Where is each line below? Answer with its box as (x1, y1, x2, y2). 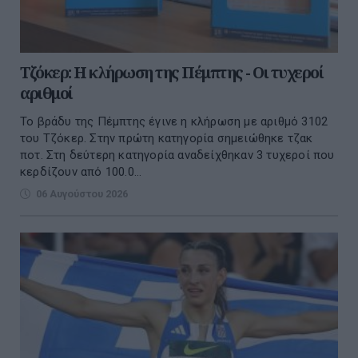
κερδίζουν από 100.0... (20, 165, 142, 180)
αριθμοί (20, 82, 73, 105)
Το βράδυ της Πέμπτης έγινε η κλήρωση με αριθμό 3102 (20, 114, 328, 129)
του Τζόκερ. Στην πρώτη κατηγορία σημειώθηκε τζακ (20, 131, 313, 146)
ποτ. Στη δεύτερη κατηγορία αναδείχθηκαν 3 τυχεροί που (20, 148, 335, 163)
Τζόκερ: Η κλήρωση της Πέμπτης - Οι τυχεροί (20, 62, 323, 84)
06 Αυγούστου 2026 (36, 188, 128, 201)
